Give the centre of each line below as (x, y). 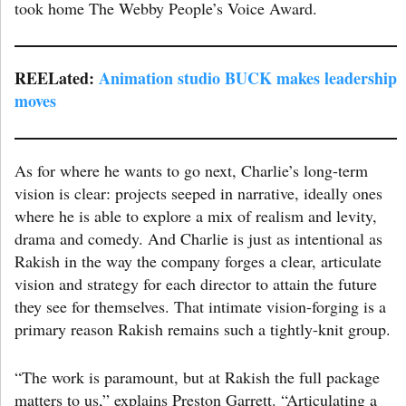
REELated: (57, 78)
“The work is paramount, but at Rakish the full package (197, 377)
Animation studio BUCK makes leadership (248, 78)
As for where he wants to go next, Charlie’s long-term (191, 171)
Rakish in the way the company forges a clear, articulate (198, 261)
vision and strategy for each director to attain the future (196, 284)
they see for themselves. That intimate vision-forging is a (200, 307)
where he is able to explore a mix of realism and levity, (196, 216)
